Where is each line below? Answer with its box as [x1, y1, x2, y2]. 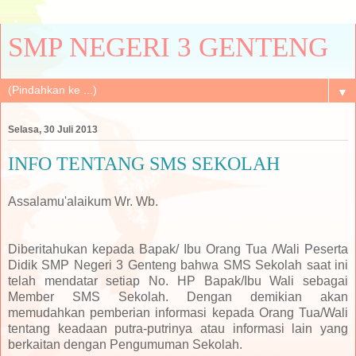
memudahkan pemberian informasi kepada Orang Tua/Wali [8, 305, 348, 319]
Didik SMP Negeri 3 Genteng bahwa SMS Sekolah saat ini [8, 257, 348, 272]
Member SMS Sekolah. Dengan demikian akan [8, 289, 348, 304]
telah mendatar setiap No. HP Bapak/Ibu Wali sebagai [8, 273, 348, 288]
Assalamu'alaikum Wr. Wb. [8, 194, 158, 208]
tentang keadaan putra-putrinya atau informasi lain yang [8, 321, 348, 335]
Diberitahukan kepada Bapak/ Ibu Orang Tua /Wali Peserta [8, 242, 348, 256]
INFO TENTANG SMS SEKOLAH [8, 153, 280, 175]
